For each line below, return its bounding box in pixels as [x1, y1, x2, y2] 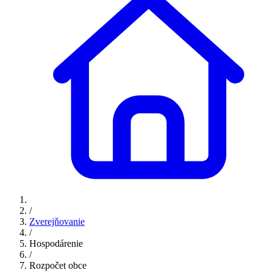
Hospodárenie [29, 238, 83, 249]
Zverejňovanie [29, 216, 85, 227]
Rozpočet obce [29, 260, 87, 271]
